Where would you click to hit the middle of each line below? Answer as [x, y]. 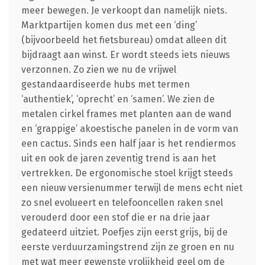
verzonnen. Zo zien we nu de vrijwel [98, 69]
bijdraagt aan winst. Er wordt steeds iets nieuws [125, 54]
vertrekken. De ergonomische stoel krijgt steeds [127, 173]
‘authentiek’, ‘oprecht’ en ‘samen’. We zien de [118, 99]
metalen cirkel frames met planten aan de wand [126, 114]
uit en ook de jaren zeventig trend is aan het [118, 158]
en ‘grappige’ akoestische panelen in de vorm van [130, 128]
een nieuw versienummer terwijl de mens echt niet [132, 188]
